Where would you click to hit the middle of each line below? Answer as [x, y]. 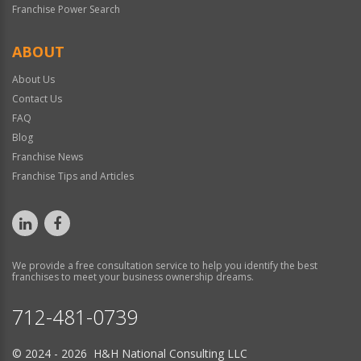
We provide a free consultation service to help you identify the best [165, 265]
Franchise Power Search [66, 9]
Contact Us [37, 98]
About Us [33, 79]
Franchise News [48, 156]
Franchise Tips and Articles [73, 176]
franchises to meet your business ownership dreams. [133, 276]
